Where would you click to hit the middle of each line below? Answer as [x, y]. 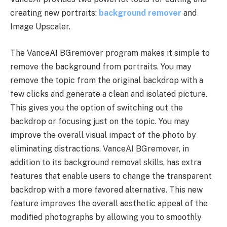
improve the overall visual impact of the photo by [103, 135]
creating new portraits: [54, 13]
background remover [140, 13]
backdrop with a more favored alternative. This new [106, 190]
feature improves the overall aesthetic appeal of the [109, 203]
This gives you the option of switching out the [97, 107]
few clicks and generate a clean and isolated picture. [109, 94]
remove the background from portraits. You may [101, 66]
